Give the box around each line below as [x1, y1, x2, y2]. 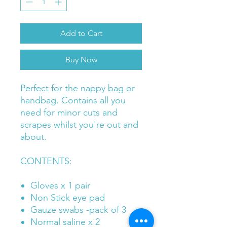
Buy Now [65, 55, 97, 64]
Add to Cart [60, 28, 102, 38]
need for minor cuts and [20, 107, 118, 118]
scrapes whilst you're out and [20, 119, 138, 130]
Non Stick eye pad [30, 192, 105, 203]
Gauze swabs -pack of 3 [30, 204, 126, 215]
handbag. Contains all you [20, 95, 126, 106]
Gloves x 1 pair [30, 180, 90, 191]
